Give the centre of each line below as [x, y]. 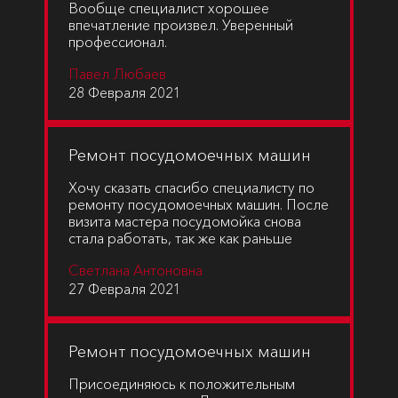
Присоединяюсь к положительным [182, 384]
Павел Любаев [117, 74]
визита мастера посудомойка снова [185, 221]
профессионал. [118, 42]
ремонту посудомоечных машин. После [199, 204]
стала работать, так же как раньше [180, 238]
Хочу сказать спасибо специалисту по [191, 187]
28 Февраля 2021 [125, 92]
